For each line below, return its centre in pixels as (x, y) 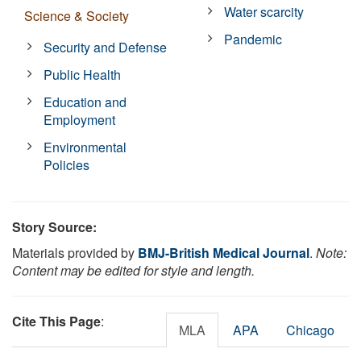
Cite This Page (56, 321)
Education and (85, 102)
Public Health (83, 74)
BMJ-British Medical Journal (224, 252)
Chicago (310, 330)
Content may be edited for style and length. (133, 270)
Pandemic (253, 39)
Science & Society (77, 15)
